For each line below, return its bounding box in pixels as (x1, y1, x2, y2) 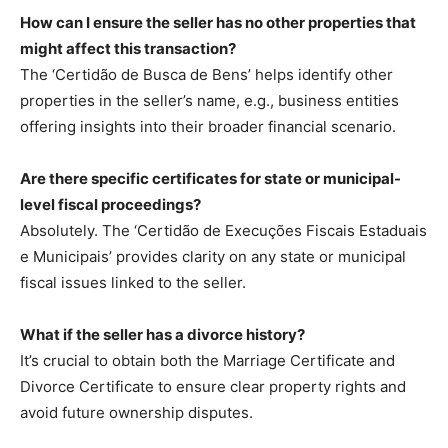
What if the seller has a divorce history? (20, 324, 305, 344)
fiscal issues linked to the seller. (20, 272, 246, 292)
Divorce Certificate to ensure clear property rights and (20, 376, 406, 396)
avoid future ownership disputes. (20, 402, 253, 422)
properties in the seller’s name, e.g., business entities (20, 90, 399, 110)
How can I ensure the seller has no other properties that (20, 12, 416, 32)
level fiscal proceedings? (20, 194, 201, 214)
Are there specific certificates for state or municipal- (20, 168, 401, 188)
